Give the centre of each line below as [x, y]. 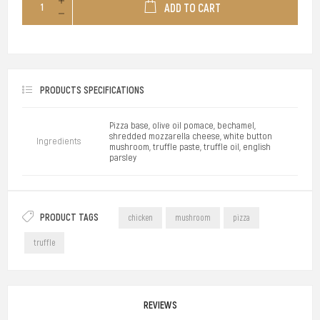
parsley [123, 157]
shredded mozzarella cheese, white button [191, 136]
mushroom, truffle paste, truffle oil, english [190, 146]
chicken [140, 218]
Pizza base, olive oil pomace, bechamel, [182, 125]
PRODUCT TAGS [69, 217]
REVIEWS [160, 305]
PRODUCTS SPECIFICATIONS [92, 90]
